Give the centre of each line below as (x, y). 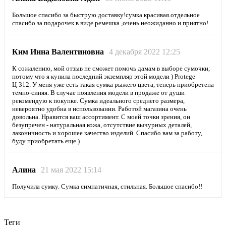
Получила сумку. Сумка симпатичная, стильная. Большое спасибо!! (107, 186)
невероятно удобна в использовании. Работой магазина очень (99, 108)
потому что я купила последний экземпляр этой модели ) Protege (104, 76)
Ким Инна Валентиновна (58, 51)
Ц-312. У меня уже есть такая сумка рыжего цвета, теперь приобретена (113, 84)
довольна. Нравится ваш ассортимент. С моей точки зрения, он (101, 117)
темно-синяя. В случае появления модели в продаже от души (98, 92)
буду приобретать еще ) (46, 141)
